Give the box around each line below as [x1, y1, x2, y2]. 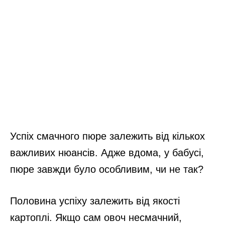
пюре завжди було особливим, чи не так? [10, 164, 203, 175]
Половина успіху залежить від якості [10, 195, 180, 207]
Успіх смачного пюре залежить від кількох [10, 131, 205, 142]
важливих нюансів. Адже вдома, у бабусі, [10, 147, 204, 159]
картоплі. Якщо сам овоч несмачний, [10, 212, 182, 223]
